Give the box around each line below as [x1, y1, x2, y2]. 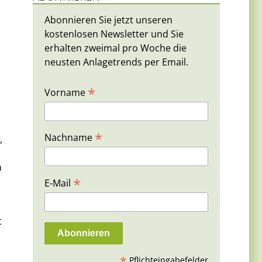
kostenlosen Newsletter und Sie [44, 27, 184, 40]
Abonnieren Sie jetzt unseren [44, 13, 173, 26]
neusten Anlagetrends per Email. [44, 55, 188, 68]
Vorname [44, 85, 88, 99]
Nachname [44, 131, 95, 144]
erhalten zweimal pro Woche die [44, 41, 187, 54]
